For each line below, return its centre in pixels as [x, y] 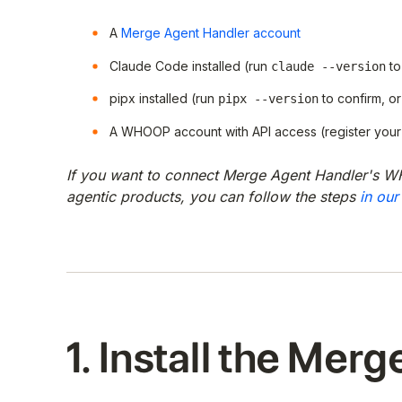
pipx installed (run [164, 99]
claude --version [328, 66]
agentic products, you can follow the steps [213, 197]
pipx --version [268, 99]
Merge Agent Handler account [211, 32]
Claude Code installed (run [190, 66]
